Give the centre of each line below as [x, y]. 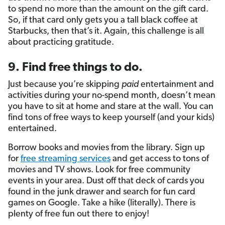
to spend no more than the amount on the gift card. [108, 9]
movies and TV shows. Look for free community [99, 170]
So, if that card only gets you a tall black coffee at [103, 20]
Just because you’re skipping [65, 84]
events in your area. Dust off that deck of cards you [106, 181]
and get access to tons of [160, 159]
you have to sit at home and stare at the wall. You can [111, 106]
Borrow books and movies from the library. [90, 148]
